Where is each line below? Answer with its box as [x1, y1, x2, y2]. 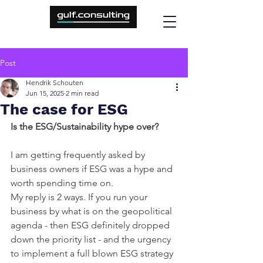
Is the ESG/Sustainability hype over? [11, 121, 159, 132]
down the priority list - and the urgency [11, 234, 173, 245]
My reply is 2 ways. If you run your [11, 191, 150, 203]
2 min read [66, 89, 99, 97]
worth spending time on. [11, 177, 113, 188]
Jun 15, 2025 [26, 89, 64, 97]
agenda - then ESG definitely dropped [11, 220, 172, 231]
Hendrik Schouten [26, 78, 83, 87]
